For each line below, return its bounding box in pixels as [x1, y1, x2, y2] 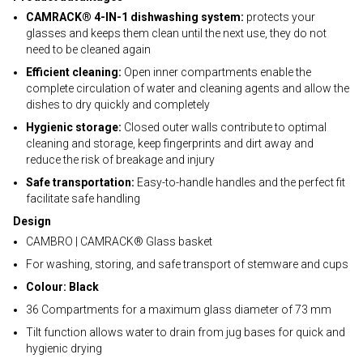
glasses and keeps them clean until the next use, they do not [26, 27, 327, 40]
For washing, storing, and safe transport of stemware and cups [26, 258, 348, 271]
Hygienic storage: [26, 121, 122, 134]
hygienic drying [26, 342, 102, 355]
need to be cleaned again [26, 43, 151, 56]
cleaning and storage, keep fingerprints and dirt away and [26, 137, 314, 150]
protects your [244, 11, 315, 23]
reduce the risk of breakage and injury [26, 153, 215, 166]
